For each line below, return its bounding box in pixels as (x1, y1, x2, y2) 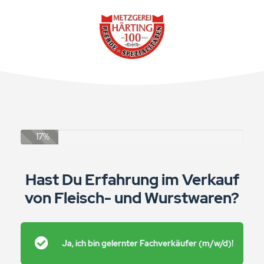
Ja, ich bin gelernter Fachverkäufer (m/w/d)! (61, 237, 233, 249)
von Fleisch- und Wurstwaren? (25, 187, 239, 208)
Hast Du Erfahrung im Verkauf (25, 169, 239, 190)
